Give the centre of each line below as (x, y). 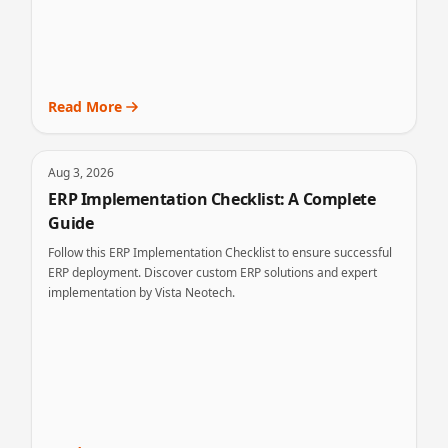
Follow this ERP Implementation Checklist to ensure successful (220, 252)
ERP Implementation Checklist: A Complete (212, 199)
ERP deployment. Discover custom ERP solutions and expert (213, 272)
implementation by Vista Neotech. (142, 292)
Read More (85, 106)
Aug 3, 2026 (81, 172)
